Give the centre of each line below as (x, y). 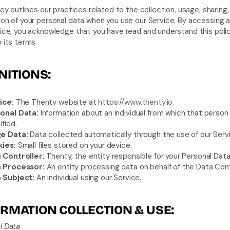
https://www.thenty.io (136, 102)
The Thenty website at (56, 102)
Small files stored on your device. (74, 145)
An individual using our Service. (88, 178)
